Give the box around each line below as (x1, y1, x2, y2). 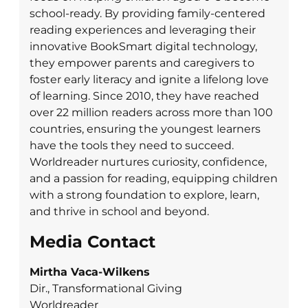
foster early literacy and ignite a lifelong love (30, 73, 269, 87)
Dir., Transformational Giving (30, 282, 182, 296)
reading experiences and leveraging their (30, 23, 256, 37)
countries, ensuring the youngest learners (30, 122, 261, 136)
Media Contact (30, 232, 155, 252)
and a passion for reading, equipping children (30, 172, 278, 186)
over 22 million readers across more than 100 (30, 106, 273, 120)
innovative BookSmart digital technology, (30, 40, 257, 54)
